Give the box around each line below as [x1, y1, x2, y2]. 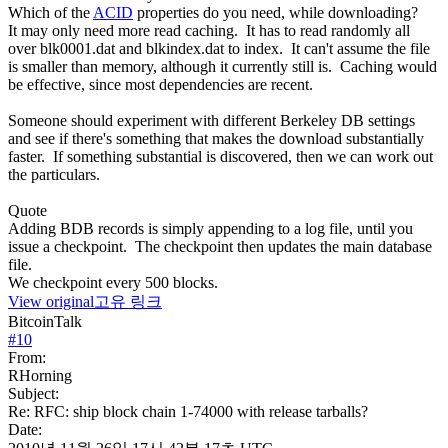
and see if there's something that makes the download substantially [8, 129, 424, 147]
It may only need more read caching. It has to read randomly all [8, 21, 410, 39]
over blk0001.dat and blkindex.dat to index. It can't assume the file [8, 39, 430, 57]
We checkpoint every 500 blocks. [8, 273, 218, 291]
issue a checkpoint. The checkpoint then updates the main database [8, 237, 432, 255]
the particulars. [8, 165, 100, 183]
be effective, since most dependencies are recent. [8, 75, 313, 93]
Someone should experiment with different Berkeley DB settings [8, 111, 415, 129]
